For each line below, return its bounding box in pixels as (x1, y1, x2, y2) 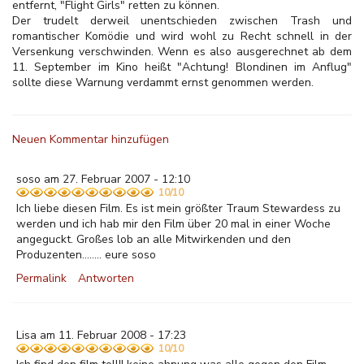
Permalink (16, 271, 67, 286)
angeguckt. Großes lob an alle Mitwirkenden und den (16, 232, 291, 247)
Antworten (78, 271, 134, 286)
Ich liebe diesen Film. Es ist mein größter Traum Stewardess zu (16, 201, 340, 216)
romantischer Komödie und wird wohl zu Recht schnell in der (12, 28, 352, 44)
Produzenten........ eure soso (16, 247, 156, 262)
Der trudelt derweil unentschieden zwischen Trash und (12, 13, 352, 28)
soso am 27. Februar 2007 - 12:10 (16, 171, 190, 187)
